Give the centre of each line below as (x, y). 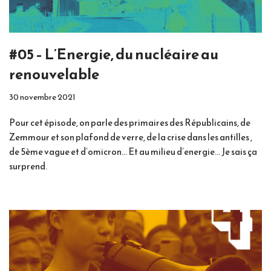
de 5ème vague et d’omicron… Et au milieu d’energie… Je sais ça (133, 151)
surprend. (28, 166)
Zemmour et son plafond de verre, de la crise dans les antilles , (131, 137)
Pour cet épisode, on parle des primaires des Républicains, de (130, 122)
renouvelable (54, 74)
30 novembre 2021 (42, 96)
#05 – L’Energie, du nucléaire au (114, 54)
